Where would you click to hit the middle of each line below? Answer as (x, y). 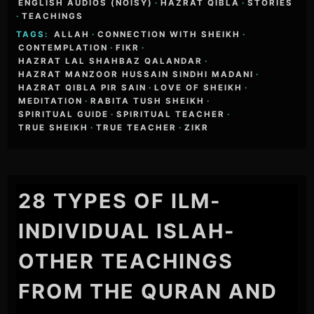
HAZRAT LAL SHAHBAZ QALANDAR (111, 61)
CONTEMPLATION (63, 47)
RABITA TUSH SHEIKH (148, 101)
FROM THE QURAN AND (148, 292)
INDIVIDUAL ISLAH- (127, 231)
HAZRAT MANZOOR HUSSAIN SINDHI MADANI (136, 74)
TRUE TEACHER (137, 127)
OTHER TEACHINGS (126, 261)
